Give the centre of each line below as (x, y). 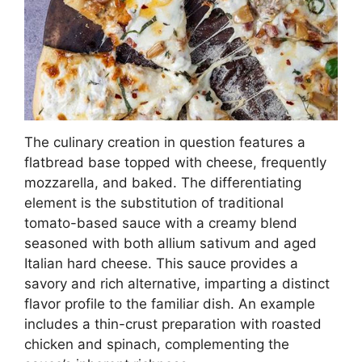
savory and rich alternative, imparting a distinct (177, 284)
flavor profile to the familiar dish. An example (170, 304)
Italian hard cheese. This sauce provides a (161, 264)
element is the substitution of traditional (154, 203)
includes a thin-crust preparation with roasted (173, 324)
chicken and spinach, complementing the (157, 345)
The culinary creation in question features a (165, 143)
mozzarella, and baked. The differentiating (163, 183)
